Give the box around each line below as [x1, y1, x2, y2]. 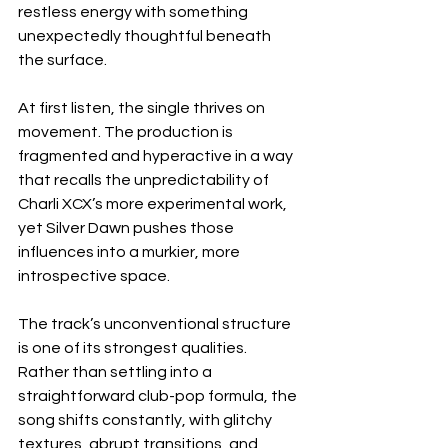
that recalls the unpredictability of [18, 171, 272, 188]
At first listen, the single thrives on [18, 99, 268, 116]
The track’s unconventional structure [18, 315, 294, 332]
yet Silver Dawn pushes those [18, 219, 237, 236]
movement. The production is [18, 123, 236, 140]
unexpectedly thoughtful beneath [18, 27, 274, 44]
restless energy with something [18, 3, 251, 20]
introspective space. [18, 267, 170, 284]
